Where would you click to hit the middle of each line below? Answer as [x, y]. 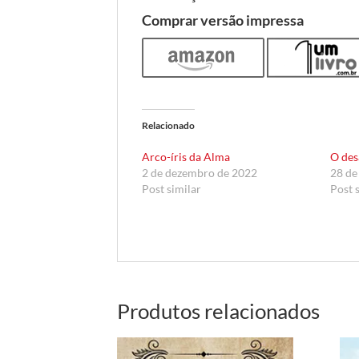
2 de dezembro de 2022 [200, 173]
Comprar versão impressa [223, 20]
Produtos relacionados [219, 311]
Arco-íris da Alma [186, 157]
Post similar [172, 189]
